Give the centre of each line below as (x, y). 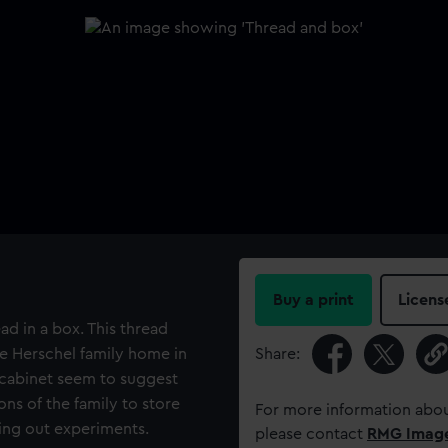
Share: (277, 354)
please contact (311, 434)
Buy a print (313, 300)
